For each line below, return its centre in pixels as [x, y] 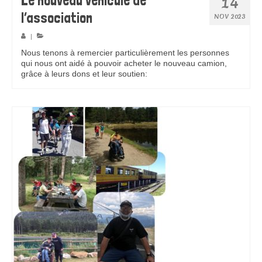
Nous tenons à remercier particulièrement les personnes [125, 53]
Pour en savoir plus [185, 74]
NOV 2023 [230, 16]
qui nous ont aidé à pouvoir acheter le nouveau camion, [124, 63]
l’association [57, 18]
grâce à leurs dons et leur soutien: [85, 74]
